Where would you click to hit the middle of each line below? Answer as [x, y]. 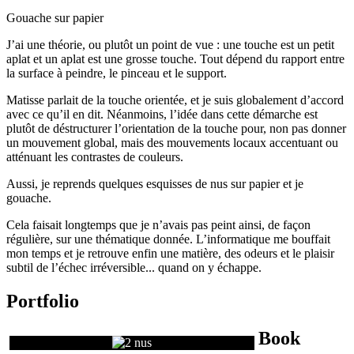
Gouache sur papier [55, 18]
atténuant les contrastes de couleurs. [95, 157]
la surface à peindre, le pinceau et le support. [117, 73]
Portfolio [43, 301]
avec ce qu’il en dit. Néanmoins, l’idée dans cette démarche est [162, 115]
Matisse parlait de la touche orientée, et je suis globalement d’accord [175, 100]
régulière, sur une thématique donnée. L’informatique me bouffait [168, 239]
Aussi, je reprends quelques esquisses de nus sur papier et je [155, 184]
